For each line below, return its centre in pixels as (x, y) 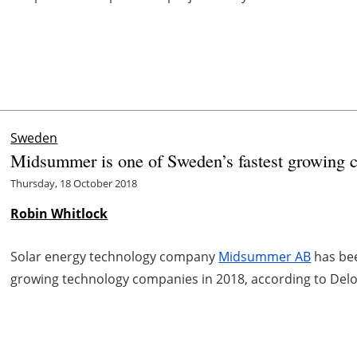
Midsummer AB (265, 257)
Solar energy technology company (115, 257)
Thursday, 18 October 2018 (74, 184)
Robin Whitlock (59, 214)
